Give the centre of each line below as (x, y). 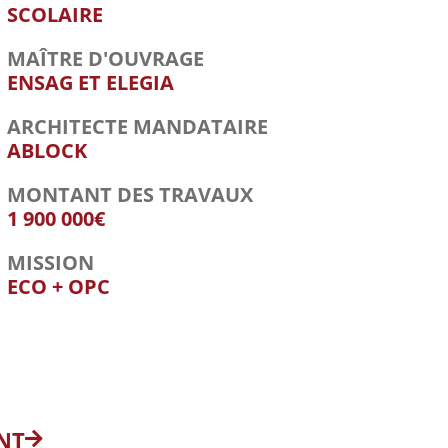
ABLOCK (47, 151)
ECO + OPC (59, 287)
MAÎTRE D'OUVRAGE (106, 59)
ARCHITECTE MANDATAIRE (138, 127)
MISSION (51, 263)
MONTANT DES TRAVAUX (130, 195)
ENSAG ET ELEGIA (91, 83)
